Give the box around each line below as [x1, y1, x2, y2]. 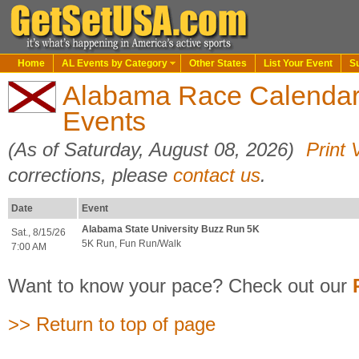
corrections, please [8, 164, 173, 186]
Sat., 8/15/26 [11, 227, 66, 238]
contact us [173, 164, 260, 186]
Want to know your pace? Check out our [8, 275, 353, 296]
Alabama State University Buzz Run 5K [82, 224, 260, 235]
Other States [189, 58, 247, 69]
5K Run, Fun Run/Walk [82, 238, 181, 249]
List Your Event [264, 58, 333, 69]
